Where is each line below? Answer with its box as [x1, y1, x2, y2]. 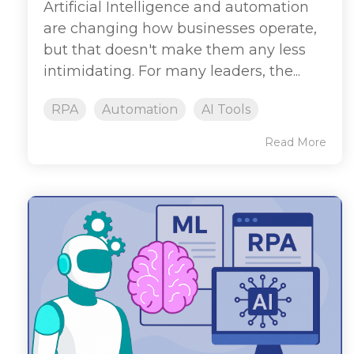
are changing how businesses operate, [43, 19, 317, 37]
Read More [265, 134, 326, 149]
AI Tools [201, 101, 250, 117]
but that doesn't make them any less [43, 40, 306, 58]
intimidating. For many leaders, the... [43, 62, 300, 80]
